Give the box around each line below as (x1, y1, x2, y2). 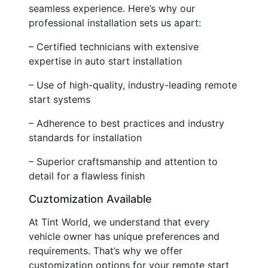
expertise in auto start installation (29, 54, 182, 67)
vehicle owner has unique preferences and (29, 230, 220, 242)
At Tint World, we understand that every (29, 215, 209, 228)
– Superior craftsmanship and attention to (29, 155, 218, 167)
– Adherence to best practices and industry (29, 117, 224, 129)
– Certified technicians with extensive (29, 40, 199, 53)
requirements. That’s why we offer (29, 244, 182, 257)
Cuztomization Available (29, 192, 152, 205)
